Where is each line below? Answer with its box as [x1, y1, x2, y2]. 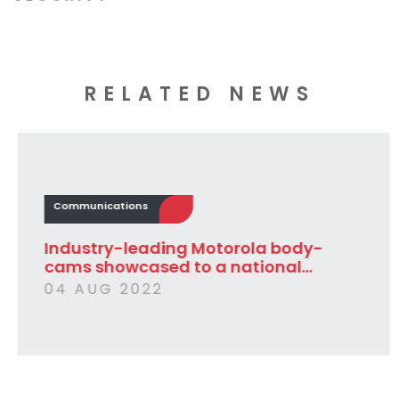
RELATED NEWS [84, 79, 315, 108]
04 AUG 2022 [40, 278, 159, 299]
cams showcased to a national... [40, 255, 308, 278]
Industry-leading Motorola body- [40, 236, 319, 259]
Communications [49, 198, 144, 213]
